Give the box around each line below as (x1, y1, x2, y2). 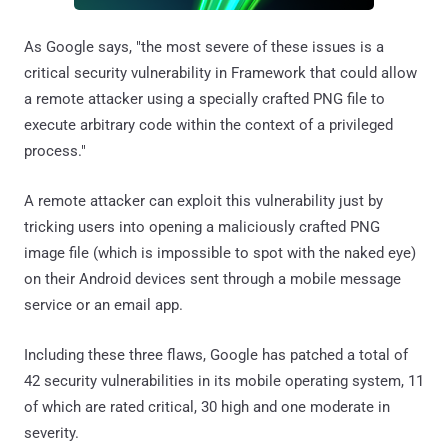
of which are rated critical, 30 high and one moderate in (24, 397, 390, 416)
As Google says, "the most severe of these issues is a (24, 37, 384, 56)
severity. (24, 423, 79, 442)
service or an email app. (24, 295, 183, 314)
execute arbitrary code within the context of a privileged (24, 115, 393, 134)
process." (24, 141, 86, 160)
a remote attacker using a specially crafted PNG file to (24, 89, 385, 108)
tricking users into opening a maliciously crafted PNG (24, 217, 380, 236)
